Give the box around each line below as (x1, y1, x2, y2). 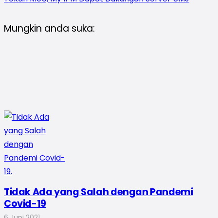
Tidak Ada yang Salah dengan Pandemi (4, 185, 193, 199)
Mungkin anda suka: (4, 21, 95, 35)
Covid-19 (4, 197, 46, 211)
